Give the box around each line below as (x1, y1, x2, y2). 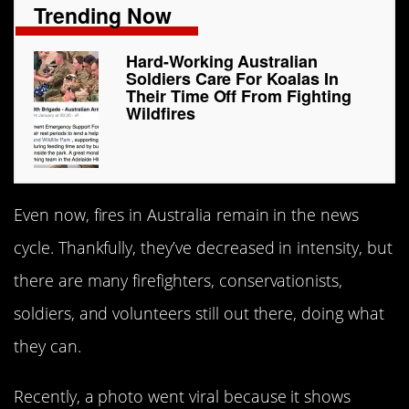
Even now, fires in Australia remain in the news (14, 204, 360, 226)
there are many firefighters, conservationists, (14, 269, 343, 292)
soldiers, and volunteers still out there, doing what (14, 302, 384, 325)
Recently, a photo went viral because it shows (14, 384, 351, 407)
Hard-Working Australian (126, 49, 319, 74)
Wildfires (126, 101, 195, 126)
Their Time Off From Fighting (126, 84, 351, 109)
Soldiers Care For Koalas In (126, 67, 339, 91)
